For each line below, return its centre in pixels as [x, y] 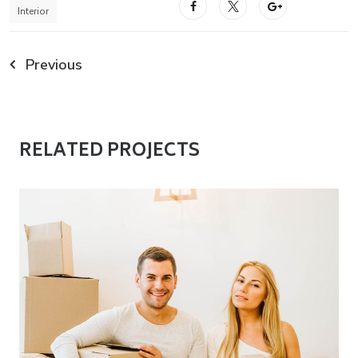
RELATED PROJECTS [109, 152]
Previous [54, 65]
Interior [33, 12]
